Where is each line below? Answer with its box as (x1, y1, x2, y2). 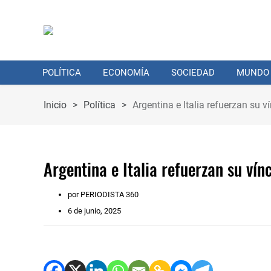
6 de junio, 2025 (68, 206, 121, 215)
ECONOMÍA (103, 67, 149, 78)
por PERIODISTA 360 (68, 190, 139, 199)
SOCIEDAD (171, 67, 215, 78)
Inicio (44, 99, 67, 111)
